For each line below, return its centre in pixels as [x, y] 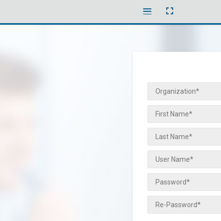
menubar [159, 21]
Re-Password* [178, 205]
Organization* [177, 91]
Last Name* [174, 137]
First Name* [174, 114]
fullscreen [196, 18]
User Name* [174, 159]
